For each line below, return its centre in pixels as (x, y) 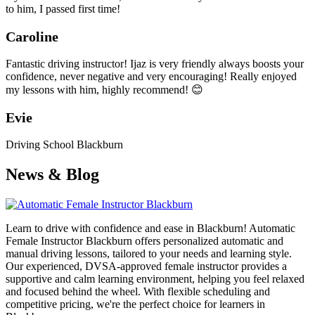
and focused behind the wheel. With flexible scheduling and (138, 292)
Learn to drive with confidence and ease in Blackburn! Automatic (150, 229)
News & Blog (52, 175)
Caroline (32, 37)
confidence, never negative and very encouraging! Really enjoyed (151, 77)
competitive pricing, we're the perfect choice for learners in (135, 304)
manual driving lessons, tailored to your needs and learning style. (149, 254)
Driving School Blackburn (64, 145)
